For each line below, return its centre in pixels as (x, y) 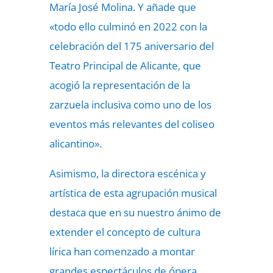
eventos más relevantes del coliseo (132, 124)
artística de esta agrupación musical (133, 193)
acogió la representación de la (119, 85)
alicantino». (75, 144)
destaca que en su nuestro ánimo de (135, 212)
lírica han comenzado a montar (122, 251)
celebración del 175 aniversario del (131, 46)
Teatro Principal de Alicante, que (125, 66)
